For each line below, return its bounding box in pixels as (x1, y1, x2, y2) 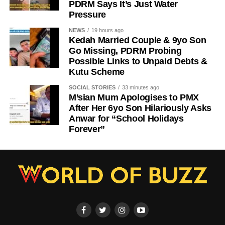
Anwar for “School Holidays (68, 113, 184, 124)
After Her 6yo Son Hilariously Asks (68, 102, 211, 113)
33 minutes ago (122, 84, 159, 90)
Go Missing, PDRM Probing (68, 45, 182, 56)
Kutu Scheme (68, 66, 125, 77)
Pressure (68, 9, 106, 20)
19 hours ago (91, 27, 124, 33)
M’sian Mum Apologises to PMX (68, 92, 199, 102)
